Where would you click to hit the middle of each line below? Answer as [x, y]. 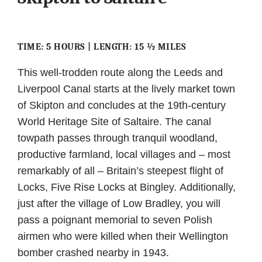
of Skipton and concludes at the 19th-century [122, 105]
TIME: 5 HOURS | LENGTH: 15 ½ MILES [102, 46]
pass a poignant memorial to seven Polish [115, 220]
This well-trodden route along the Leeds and [120, 72]
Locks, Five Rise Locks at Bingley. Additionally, [127, 187]
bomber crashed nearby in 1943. [95, 252]
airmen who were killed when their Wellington [123, 236]
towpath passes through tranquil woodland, [118, 138]
